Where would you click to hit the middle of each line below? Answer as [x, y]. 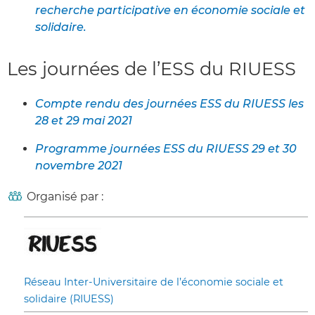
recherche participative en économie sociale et [170, 11]
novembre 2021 [79, 165]
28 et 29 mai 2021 [84, 120]
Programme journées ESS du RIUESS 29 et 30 [166, 148]
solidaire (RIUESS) [69, 298]
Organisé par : [65, 196]
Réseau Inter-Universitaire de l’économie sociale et [154, 282]
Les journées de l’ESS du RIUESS [152, 69]
